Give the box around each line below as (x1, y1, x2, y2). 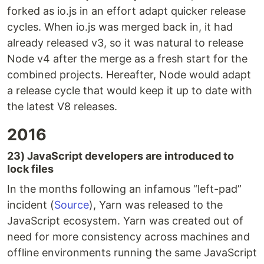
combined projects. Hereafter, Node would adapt (7, 68, 251, 81)
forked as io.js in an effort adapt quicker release (7, 5, 246, 18)
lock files (7, 163, 54, 176)
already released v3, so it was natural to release (7, 37, 243, 49)
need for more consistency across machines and (7, 230, 250, 243)
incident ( (7, 199, 54, 212)
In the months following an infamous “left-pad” (7, 183, 242, 196)
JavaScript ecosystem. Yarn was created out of (7, 214, 243, 227)
